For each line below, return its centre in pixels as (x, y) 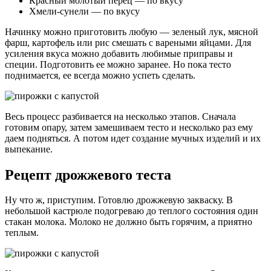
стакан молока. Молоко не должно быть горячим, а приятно (129, 222)
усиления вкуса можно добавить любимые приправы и (119, 53)
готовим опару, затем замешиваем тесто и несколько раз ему (129, 127)
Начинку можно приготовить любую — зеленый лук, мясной (132, 31)
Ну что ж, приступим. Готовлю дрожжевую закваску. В (119, 200)
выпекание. (29, 149)
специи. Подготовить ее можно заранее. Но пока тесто (118, 64)
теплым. (22, 233)
